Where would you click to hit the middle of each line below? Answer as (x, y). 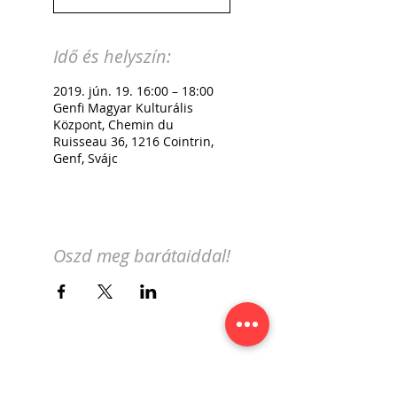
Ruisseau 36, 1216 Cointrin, (133, 141)
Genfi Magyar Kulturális (123, 108)
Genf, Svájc (86, 158)
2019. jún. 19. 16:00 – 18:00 (133, 91)
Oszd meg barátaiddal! (142, 256)
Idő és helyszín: (112, 56)
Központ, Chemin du (113, 125)
